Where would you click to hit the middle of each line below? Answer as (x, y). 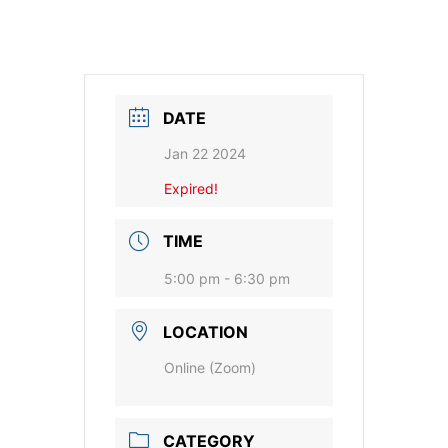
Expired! (191, 188)
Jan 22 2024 (205, 153)
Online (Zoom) (210, 368)
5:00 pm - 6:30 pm (227, 279)
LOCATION (205, 332)
